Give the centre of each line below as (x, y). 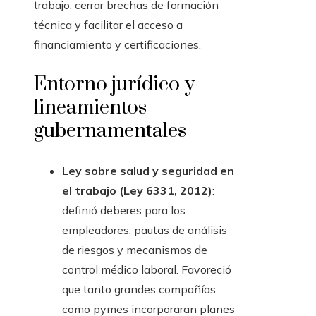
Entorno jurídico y (114, 85)
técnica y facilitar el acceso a (108, 25)
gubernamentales (110, 131)
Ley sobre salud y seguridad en (148, 171)
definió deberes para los (124, 211)
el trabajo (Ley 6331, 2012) (137, 191)
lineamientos (90, 108)
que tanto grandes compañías (139, 290)
